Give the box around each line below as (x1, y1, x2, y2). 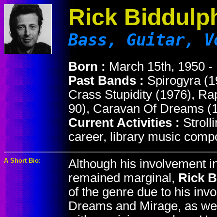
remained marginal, (68, 171, 178, 185)
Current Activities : (68, 116, 183, 130)
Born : (68, 60, 109, 74)
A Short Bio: (4, 157, 41, 164)
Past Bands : (68, 74, 147, 88)
